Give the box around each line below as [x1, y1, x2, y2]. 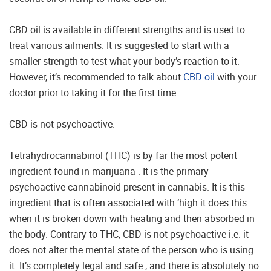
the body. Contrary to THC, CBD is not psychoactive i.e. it [9, 227, 249, 241]
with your [215, 70, 256, 83]
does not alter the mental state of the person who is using [9, 243, 253, 256]
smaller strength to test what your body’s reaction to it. [9, 54, 240, 68]
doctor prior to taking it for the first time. [9, 85, 178, 99]
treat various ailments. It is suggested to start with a [9, 38, 229, 52]
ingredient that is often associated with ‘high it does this [9, 195, 247, 209]
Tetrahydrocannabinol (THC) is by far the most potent [9, 148, 237, 162]
